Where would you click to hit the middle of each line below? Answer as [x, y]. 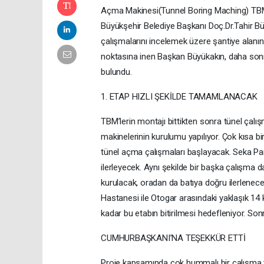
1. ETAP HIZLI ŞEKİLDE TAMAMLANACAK [179, 97]
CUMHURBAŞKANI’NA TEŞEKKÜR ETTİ [173, 238]
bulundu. [116, 72]
